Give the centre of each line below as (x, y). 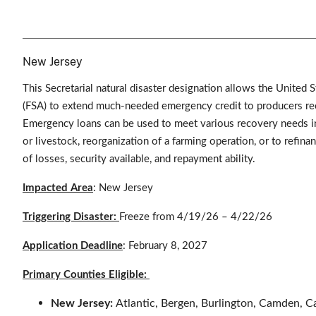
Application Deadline (73, 245)
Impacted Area (58, 188)
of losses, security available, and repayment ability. (140, 159)
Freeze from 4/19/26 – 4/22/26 (196, 217)
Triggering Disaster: (71, 217)
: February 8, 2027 (165, 245)
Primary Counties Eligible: (86, 274)
